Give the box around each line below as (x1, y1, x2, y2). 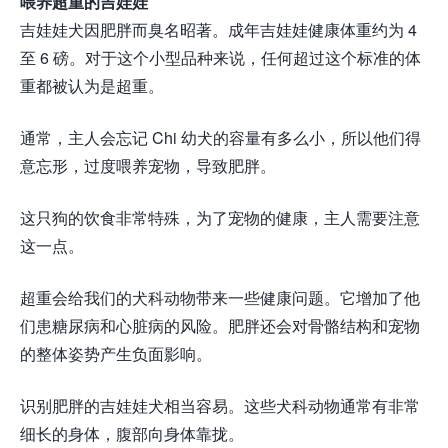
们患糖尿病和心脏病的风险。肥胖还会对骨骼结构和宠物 (20, 314, 420, 338)
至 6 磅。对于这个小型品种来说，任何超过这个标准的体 (20, 46, 421, 70)
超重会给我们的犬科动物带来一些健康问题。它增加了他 (20, 286, 420, 310)
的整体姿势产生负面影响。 (20, 342, 212, 366)
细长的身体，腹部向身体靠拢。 (20, 422, 244, 446)
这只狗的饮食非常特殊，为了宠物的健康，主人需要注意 (20, 206, 420, 230)
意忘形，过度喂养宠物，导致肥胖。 (20, 154, 276, 178)
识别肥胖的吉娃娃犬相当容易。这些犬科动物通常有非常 (20, 394, 420, 418)
